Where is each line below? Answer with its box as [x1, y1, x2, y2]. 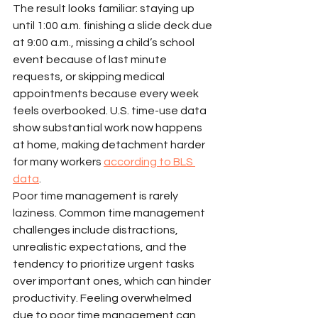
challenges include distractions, [13, 224, 180, 236]
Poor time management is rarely [13, 190, 180, 202]
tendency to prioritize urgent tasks [13, 258, 197, 270]
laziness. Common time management [13, 207, 207, 219]
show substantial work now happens [13, 121, 204, 133]
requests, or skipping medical [13, 70, 167, 82]
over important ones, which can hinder [13, 275, 213, 287]
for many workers [13, 155, 104, 168]
